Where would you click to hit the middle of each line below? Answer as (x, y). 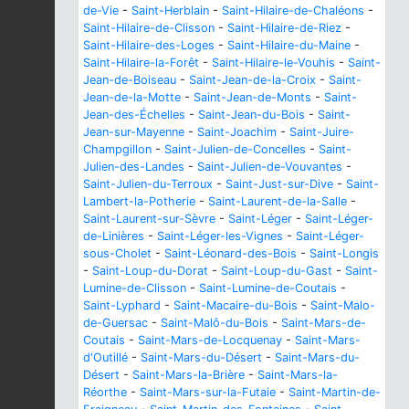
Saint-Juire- (322, 131)
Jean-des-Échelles (134, 114)
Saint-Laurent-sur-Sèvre (149, 218)
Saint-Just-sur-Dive (279, 184)
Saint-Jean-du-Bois (252, 114)
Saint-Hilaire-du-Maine (289, 45)
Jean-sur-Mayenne (134, 131)
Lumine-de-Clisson (135, 288)
